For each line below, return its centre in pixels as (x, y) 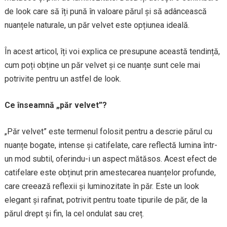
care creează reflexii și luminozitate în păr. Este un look (102, 186)
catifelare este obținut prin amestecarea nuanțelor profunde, (110, 173)
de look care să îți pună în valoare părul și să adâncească (105, 11)
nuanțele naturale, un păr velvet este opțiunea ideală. (97, 25)
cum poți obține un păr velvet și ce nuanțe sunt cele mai (102, 65)
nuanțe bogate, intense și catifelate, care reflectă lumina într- (111, 145)
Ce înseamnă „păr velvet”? (55, 105)
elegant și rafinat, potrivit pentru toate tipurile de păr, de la (106, 200)
